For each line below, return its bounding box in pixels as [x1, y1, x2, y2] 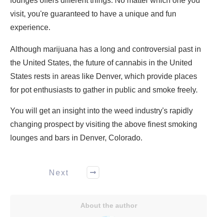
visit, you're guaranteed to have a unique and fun [10, 10, 176, 18]
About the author [80, 201, 137, 209]
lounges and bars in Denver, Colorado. [10, 134, 142, 142]
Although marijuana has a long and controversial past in [10, 45, 201, 53]
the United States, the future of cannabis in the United [10, 59, 192, 67]
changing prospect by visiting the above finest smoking [10, 120, 197, 128]
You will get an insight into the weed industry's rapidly [10, 107, 193, 115]
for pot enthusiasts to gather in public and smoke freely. [10, 86, 198, 94]
